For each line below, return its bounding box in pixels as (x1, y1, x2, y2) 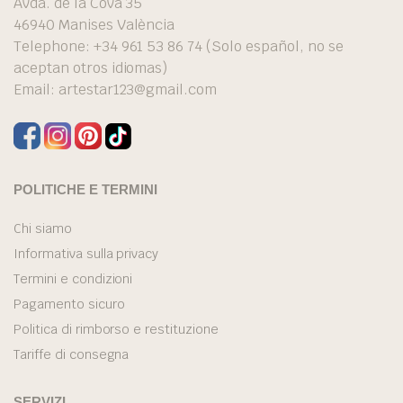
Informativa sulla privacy (13, 246, 159, 263)
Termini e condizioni (13, 271, 133, 288)
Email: (13, 80, 58, 100)
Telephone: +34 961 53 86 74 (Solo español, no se (13, 37, 344, 57)
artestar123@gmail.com (58, 80, 218, 100)
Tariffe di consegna (13, 346, 130, 363)
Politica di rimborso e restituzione (13, 321, 219, 338)
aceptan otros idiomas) (13, 58, 168, 78)
